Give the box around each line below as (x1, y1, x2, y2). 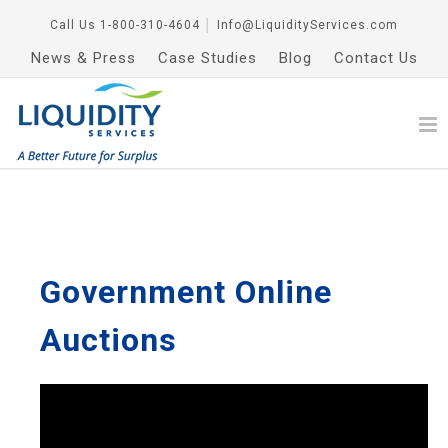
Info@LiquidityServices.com (217, 18, 398, 32)
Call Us (50, 18, 96, 32)
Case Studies (157, 49, 257, 67)
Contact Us (333, 49, 418, 67)
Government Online (40, 273, 332, 311)
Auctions (40, 321, 177, 359)
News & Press (30, 49, 136, 67)
